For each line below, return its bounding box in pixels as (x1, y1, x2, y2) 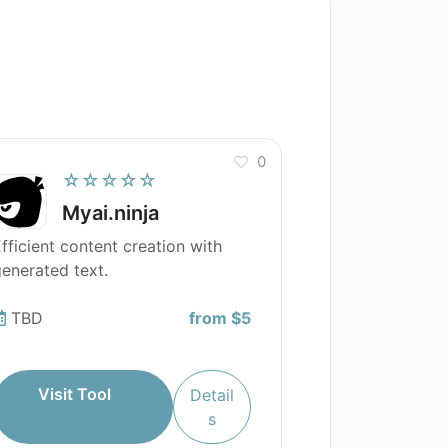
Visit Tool (37, 384, 111, 404)
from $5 (189, 308, 251, 328)
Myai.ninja (61, 201, 159, 225)
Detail (190, 385, 235, 405)
